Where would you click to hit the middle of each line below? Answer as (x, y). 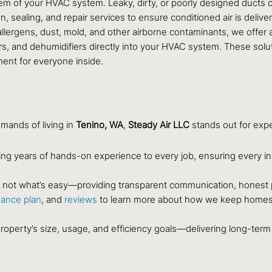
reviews (81, 199)
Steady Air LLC (159, 125)
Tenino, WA (100, 125)
